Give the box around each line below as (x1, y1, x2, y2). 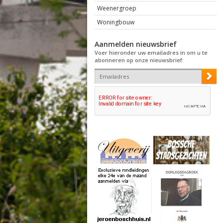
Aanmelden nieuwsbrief (94, 39, 177, 49)
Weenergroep (97, 4, 136, 12)
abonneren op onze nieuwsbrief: (94, 56, 184, 64)
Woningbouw (97, 18, 134, 26)
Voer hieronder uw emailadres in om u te (94, 49, 208, 56)
